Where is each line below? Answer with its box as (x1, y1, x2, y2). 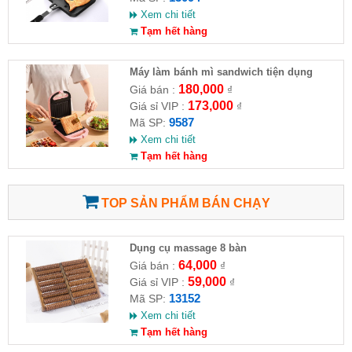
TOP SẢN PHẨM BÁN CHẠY (97, 196, 270, 211)
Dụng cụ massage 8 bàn (129, 242, 247, 255)
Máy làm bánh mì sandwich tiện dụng (129, 66, 313, 79)
